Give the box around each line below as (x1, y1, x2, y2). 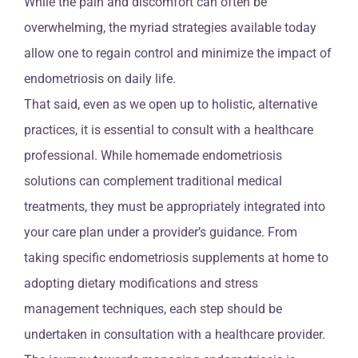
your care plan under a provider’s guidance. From (24, 224, 297, 240)
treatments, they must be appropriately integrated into (24, 198, 325, 214)
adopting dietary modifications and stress (24, 275, 258, 291)
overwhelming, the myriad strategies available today (24, 19, 316, 35)
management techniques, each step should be (24, 300, 282, 316)
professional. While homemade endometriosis (24, 147, 282, 163)
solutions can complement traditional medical (24, 173, 282, 189)
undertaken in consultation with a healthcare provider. (24, 326, 325, 342)
